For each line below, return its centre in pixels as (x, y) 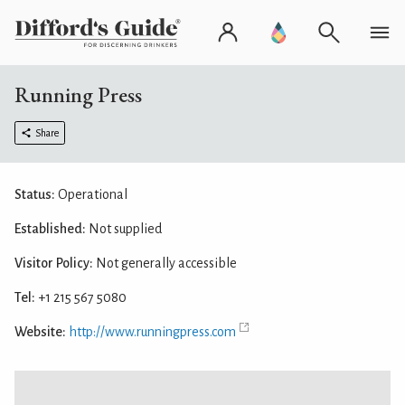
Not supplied (124, 229)
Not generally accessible (165, 263)
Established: (50, 229)
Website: (40, 332)
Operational (91, 194)
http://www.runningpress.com (152, 332)
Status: (35, 194)
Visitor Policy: (54, 263)
